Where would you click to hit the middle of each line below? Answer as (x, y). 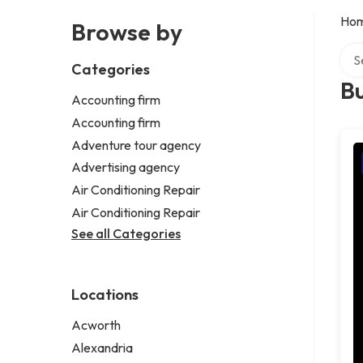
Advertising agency (126, 167)
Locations (105, 294)
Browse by (127, 32)
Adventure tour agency (136, 145)
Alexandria (102, 347)
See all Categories (126, 233)
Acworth (96, 325)
